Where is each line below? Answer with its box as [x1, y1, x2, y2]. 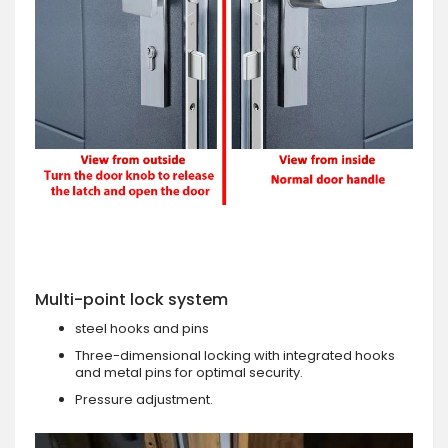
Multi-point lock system [35, 287, 228, 311]
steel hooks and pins [75, 318, 209, 338]
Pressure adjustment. [75, 389, 213, 409]
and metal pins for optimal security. [75, 362, 303, 382]
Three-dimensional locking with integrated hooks [75, 345, 395, 365]
